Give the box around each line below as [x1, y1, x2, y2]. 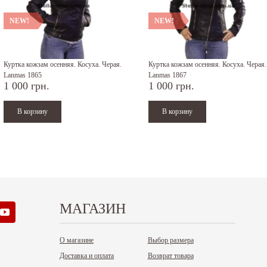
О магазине [60, 236, 94, 244]
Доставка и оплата [60, 252, 114, 260]
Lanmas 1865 [4, 70, 42, 79]
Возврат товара [147, 252, 194, 260]
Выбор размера [147, 236, 194, 244]
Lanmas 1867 [148, 70, 187, 79]
